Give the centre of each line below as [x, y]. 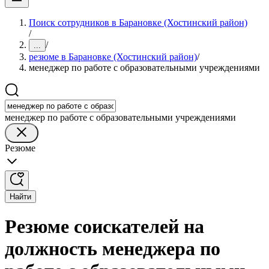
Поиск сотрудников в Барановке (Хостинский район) [138, 23]
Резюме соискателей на [104, 227]
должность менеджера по [113, 249]
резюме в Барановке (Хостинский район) [113, 57]
